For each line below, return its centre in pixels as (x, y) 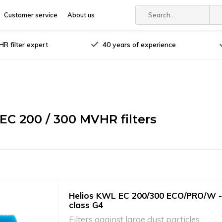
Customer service (31, 15)
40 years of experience (139, 44)
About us (81, 15)
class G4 (86, 205)
